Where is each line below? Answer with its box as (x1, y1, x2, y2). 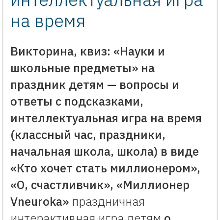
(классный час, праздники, (10, 127, 165, 142)
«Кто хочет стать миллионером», (10, 160, 200, 176)
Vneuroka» (10, 193, 69, 209)
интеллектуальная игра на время (10, 110, 202, 126)
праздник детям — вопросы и (10, 77, 179, 92)
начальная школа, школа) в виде (10, 143, 199, 159)
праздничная (69, 193, 145, 209)
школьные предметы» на (10, 60, 155, 76)
